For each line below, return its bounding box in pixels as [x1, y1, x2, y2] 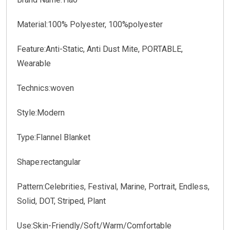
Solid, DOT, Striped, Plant [17, 196, 106, 206]
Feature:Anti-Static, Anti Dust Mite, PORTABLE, [17, 44, 183, 54]
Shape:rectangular [17, 157, 81, 167]
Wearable [17, 59, 51, 68]
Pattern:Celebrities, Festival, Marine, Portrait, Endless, [17, 182, 209, 191]
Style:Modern [17, 108, 65, 118]
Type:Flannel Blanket [17, 132, 90, 142]
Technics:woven [17, 83, 74, 93]
